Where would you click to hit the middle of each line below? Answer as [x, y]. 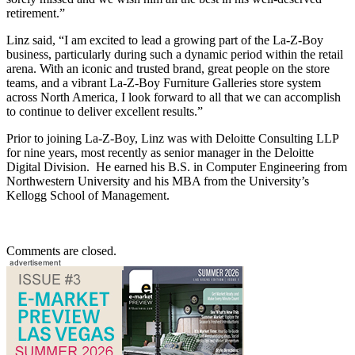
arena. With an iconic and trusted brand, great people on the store [168, 68]
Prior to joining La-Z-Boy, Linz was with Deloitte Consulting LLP [172, 138]
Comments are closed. [61, 250]
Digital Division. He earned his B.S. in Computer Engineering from [177, 166]
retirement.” [36, 13]
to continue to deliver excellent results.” [105, 111]
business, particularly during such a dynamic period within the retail [175, 54]
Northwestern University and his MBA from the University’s [158, 181]
